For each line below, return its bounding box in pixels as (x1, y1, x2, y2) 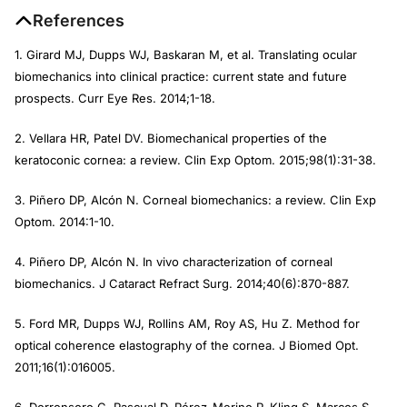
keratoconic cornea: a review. (15, 152, 184, 167)
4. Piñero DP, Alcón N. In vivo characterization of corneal (15, 253, 333, 269)
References (33, 10, 124, 30)
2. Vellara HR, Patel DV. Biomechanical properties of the (15, 130, 327, 145)
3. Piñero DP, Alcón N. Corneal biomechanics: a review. (15, 192, 330, 207)
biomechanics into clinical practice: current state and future (15, 68, 347, 84)
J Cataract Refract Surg (99, 275, 229, 291)
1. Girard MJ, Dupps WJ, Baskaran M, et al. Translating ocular (15, 46, 357, 62)
